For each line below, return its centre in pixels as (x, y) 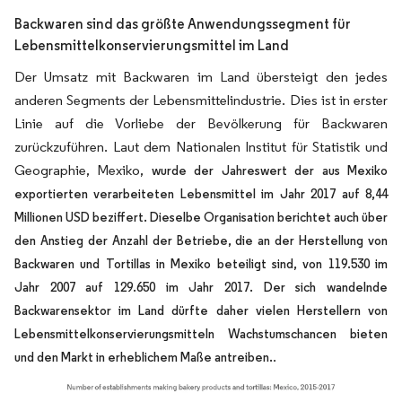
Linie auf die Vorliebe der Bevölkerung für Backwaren (201, 123)
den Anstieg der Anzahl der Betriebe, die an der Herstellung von (201, 240)
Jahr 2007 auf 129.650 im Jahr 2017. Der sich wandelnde (201, 287)
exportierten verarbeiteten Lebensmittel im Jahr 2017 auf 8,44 (201, 193)
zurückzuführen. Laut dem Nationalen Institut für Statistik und (201, 146)
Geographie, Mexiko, (83, 170)
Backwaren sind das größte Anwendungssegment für (183, 23)
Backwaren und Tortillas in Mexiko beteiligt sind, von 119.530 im (201, 263)
